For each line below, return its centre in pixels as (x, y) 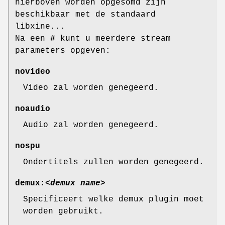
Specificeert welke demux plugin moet (114, 200)
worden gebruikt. (63, 212)
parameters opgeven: (63, 51)
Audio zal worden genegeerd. (91, 125)
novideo (33, 72)
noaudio (33, 109)
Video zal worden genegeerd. (91, 88)
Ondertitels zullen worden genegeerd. (114, 162)
